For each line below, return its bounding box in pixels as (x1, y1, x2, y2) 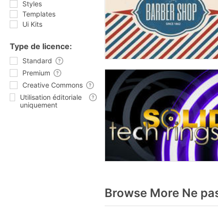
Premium (22, 69, 50, 77)
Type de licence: (10, 41, 72, 51)
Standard (22, 56, 52, 65)
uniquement (20, 101, 58, 109)
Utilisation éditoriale (20, 93, 82, 101)
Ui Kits (22, 20, 42, 28)
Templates (22, 10, 55, 18)
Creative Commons (22, 81, 83, 89)
